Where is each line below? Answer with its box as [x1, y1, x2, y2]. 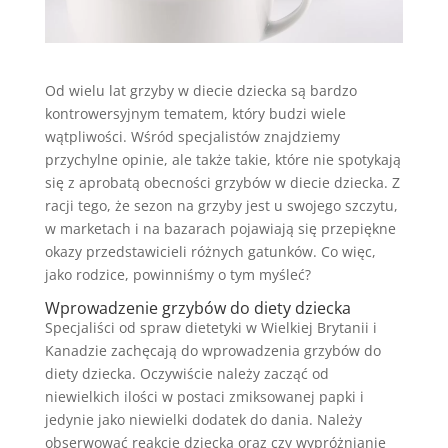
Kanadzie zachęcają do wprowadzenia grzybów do [44, 340, 381, 360]
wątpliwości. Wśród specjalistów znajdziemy [44, 126, 340, 146]
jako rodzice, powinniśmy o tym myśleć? [44, 264, 311, 284]
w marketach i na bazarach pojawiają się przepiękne [44, 218, 396, 238]
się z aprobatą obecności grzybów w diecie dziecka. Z [44, 172, 400, 192]
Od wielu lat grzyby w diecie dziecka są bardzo [44, 80, 357, 100]
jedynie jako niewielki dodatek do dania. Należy [44, 409, 362, 429]
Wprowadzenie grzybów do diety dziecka [44, 296, 351, 319]
